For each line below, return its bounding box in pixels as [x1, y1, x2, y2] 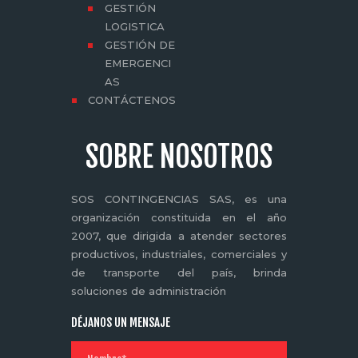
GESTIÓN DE [104, 38, 175, 52]
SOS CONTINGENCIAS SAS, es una [71, 192, 287, 205]
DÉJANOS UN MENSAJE [71, 315, 170, 331]
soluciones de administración [71, 284, 226, 297]
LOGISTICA [104, 20, 165, 34]
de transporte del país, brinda [71, 265, 287, 279]
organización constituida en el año [71, 210, 287, 224]
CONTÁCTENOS [87, 93, 176, 107]
